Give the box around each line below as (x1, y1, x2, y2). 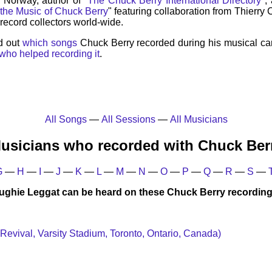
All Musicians (169, 114, 228, 125)
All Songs (44, 114, 87, 125)
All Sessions (101, 114, 155, 125)
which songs (22, 38, 77, 49)
